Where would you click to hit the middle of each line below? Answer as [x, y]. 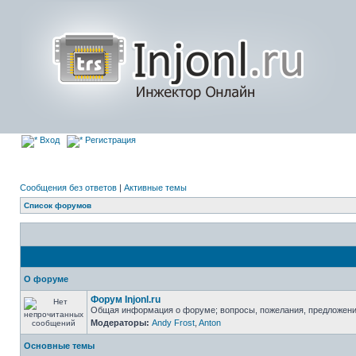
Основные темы [59, 346]
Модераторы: [120, 323]
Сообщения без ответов [68, 188]
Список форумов [58, 205]
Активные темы [155, 188]
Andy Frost [173, 323]
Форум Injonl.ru [126, 300]
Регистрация [109, 140]
